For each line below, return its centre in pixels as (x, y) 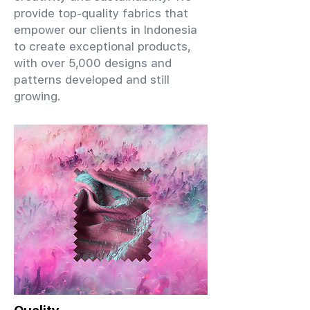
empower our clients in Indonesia (106, 30)
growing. (37, 96)
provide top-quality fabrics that (101, 13)
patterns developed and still (92, 80)
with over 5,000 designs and (93, 63)
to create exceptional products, (102, 46)
